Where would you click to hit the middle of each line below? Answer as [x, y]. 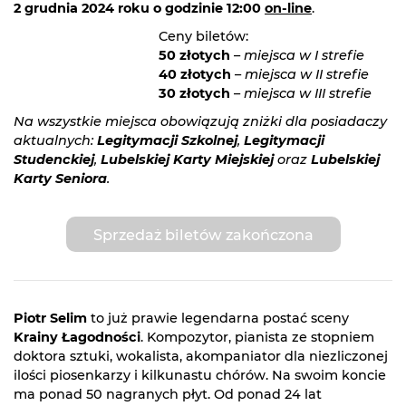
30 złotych [194, 94]
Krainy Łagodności [77, 338]
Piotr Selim [50, 319]
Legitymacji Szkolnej [167, 141]
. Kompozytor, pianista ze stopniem [257, 338]
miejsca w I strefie [304, 56]
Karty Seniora [60, 179]
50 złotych [194, 56]
